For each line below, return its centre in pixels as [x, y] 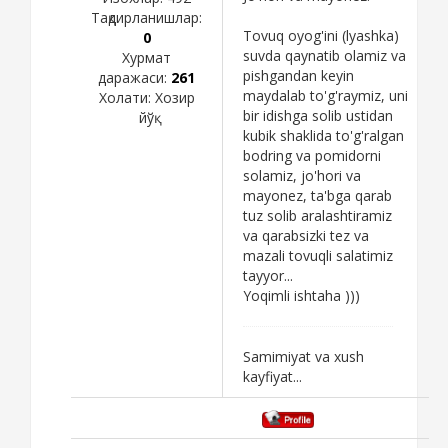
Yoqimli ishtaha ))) [301, 295]
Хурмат [146, 57]
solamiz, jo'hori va [302, 175]
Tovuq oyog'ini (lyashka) [321, 35]
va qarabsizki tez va [306, 235]
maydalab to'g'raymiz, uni [325, 95]
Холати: [126, 97]
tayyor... [268, 275]
